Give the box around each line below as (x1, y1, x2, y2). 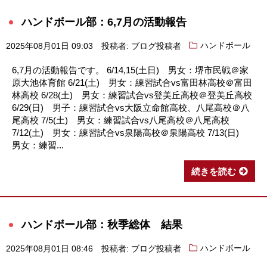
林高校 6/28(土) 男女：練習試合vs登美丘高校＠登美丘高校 (12, 89, 252, 100)
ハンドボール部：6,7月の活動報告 (21, 15, 187, 28)
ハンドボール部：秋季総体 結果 (21, 218, 182, 231)
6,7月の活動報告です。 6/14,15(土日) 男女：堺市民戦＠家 (12, 64, 249, 75)
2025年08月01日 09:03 (6, 41, 93, 51)
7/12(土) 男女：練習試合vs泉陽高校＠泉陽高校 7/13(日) (12, 127, 248, 138)
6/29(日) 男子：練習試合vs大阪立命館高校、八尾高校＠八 (12, 102, 250, 113)
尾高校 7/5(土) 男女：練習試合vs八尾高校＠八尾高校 (12, 114, 229, 125)
